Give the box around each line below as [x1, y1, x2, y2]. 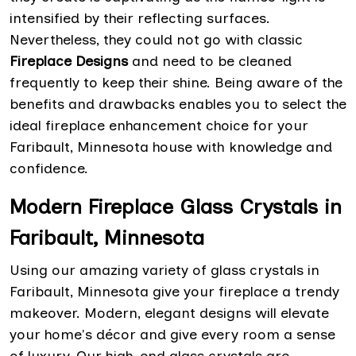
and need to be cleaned [128, 52, 292, 71]
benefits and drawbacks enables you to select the [10, 95, 346, 114]
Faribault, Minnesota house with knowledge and [10, 138, 332, 157]
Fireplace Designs [10, 52, 128, 71]
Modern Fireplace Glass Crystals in [10, 194, 342, 220]
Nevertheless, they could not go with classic [10, 31, 303, 49]
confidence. [10, 160, 88, 178]
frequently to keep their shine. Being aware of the [10, 74, 342, 92]
